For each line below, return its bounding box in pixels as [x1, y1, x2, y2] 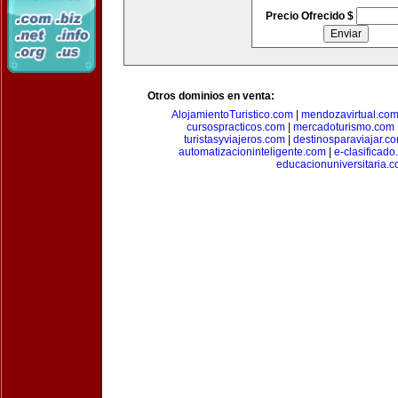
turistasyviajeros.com [184, 133, 285, 146]
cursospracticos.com [186, 121, 285, 133]
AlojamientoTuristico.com [171, 108, 293, 121]
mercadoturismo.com [292, 121, 394, 133]
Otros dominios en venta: [147, 90, 275, 102]
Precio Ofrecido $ [265, 10, 356, 22]
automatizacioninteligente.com [178, 146, 326, 158]
